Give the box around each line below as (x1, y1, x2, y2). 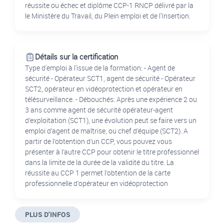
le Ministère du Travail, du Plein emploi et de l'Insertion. (25, 11, 190, 21)
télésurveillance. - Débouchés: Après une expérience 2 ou (25, 94, 197, 104)
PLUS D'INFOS (25, 210, 70, 219)
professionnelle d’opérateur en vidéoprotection (25, 178, 168, 188)
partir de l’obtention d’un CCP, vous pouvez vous (25, 136, 172, 146)
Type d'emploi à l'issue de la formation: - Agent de (25, 63, 175, 73)
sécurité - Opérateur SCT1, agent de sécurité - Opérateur (25, 73, 195, 83)
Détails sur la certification (35, 51, 118, 62)
